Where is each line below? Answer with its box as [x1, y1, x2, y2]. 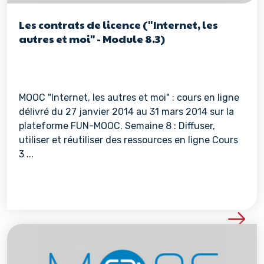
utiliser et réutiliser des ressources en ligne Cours [19, 134, 238, 146]
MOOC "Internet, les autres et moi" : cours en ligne [19, 92, 239, 103]
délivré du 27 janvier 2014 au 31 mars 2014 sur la [19, 106, 234, 117]
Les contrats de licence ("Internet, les [19, 17, 218, 32]
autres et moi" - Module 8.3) [19, 31, 165, 46]
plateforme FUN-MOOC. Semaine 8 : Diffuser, [19, 120, 215, 131]
